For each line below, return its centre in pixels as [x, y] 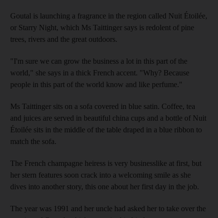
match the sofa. [33, 141]
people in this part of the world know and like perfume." [96, 84]
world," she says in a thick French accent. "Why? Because [100, 73]
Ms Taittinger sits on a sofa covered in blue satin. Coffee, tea [103, 106]
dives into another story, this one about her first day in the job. [105, 186]
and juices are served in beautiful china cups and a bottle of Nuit [108, 118]
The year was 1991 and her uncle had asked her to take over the [108, 208]
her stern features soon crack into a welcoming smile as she [100, 175]
